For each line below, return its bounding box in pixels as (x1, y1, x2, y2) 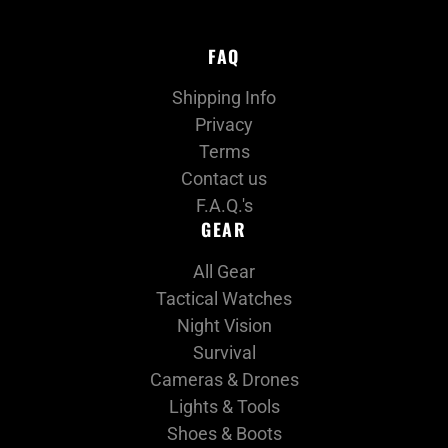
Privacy (195, 114, 253, 136)
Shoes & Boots (166, 422, 282, 444)
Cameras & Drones (149, 368, 299, 390)
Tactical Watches (156, 287, 292, 309)
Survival (192, 341, 256, 363)
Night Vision (176, 314, 272, 336)
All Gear (193, 260, 255, 282)
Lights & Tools (168, 395, 280, 417)
